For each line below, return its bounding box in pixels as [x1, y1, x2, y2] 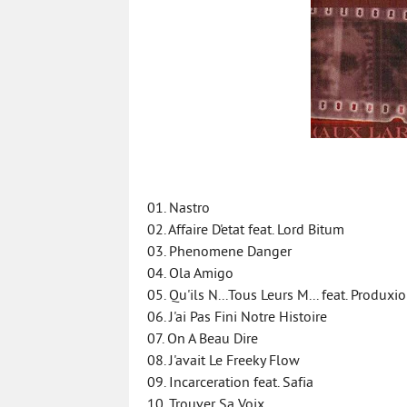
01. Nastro [147, 200, 210, 218]
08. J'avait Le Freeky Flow [147, 352, 300, 371]
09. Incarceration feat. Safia [147, 374, 313, 392]
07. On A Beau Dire [147, 331, 258, 349]
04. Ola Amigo [147, 265, 233, 283]
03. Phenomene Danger [147, 243, 292, 262]
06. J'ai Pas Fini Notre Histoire [147, 309, 327, 327]
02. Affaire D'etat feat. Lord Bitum [147, 222, 344, 240]
